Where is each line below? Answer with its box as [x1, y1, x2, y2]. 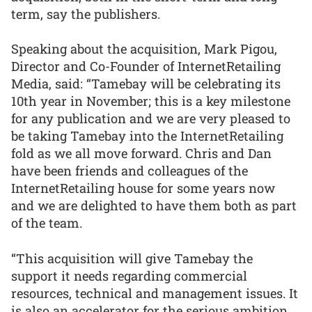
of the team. [11, 214, 82, 232]
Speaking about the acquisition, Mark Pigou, [11, 40, 277, 58]
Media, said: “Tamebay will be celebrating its [11, 75, 281, 93]
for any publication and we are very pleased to [11, 110, 290, 127]
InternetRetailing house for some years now [11, 180, 275, 197]
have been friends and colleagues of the [11, 162, 248, 180]
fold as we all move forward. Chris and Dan [11, 145, 272, 162]
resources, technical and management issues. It [11, 284, 298, 302]
